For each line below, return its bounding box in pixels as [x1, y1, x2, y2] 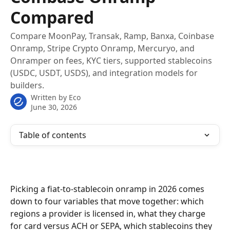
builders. [10, 80, 44, 91]
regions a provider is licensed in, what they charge [10, 208, 207, 219]
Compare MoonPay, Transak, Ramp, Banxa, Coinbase [10, 30, 214, 42]
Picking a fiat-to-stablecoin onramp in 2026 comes [10, 183, 206, 195]
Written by [31, 92, 69, 102]
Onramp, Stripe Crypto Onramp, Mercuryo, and [10, 43, 195, 54]
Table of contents [19, 129, 86, 141]
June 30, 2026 [31, 102, 77, 112]
